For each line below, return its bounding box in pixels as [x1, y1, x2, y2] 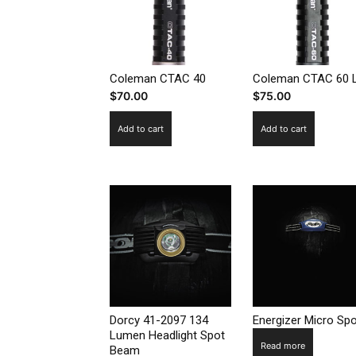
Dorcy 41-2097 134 [110, 313, 208, 328]
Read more [260, 340, 305, 352]
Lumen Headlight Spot [110, 328, 225, 343]
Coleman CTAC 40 [110, 71, 206, 86]
